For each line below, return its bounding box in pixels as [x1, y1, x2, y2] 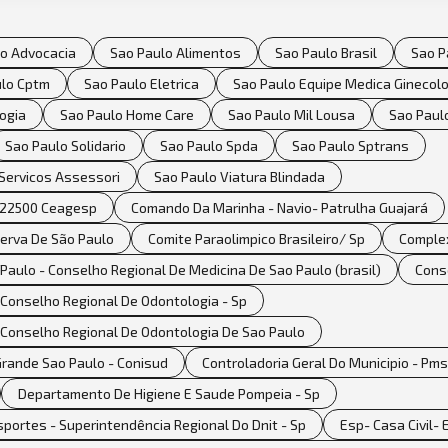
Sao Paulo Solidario [5, 136, 126, 154]
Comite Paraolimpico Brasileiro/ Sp [148, 229, 365, 247]
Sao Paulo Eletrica [84, 74, 199, 92]
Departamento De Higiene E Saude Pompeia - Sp [18, 384, 320, 402]
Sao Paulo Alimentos [110, 43, 241, 61]
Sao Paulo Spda [160, 136, 258, 154]
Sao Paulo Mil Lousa [228, 105, 355, 123]
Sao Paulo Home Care [60, 105, 194, 123]
